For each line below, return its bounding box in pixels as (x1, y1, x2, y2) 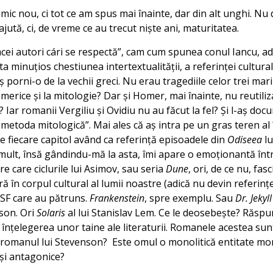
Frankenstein (90, 191, 144, 205)
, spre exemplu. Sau (144, 191, 235, 205)
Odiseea (227, 132, 262, 146)
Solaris (37, 205, 65, 219)
